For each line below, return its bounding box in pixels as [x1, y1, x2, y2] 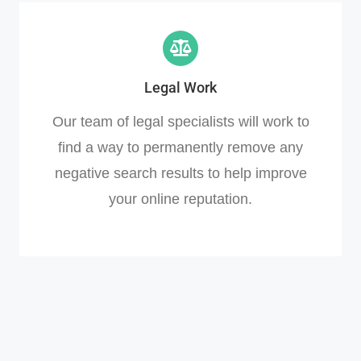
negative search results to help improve [54, 164, 307, 181]
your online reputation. [109, 190, 252, 207]
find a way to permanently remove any [58, 139, 303, 156]
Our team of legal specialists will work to [52, 113, 309, 130]
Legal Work [144, 78, 217, 96]
